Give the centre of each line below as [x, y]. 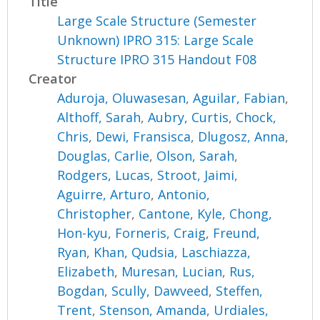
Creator [53, 78]
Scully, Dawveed [160, 290]
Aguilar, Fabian [239, 97]
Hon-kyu [83, 232]
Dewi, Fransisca [144, 136]
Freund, [237, 232]
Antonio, [184, 194]
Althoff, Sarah [99, 117]
